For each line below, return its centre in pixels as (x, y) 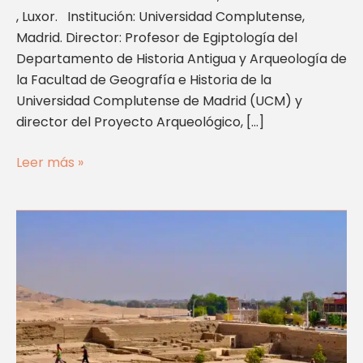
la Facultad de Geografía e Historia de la (144, 80)
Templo (40, 220)
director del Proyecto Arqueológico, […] (140, 122)
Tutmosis (44, 347)
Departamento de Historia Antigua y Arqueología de (181, 59)
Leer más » (50, 163)
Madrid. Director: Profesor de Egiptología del (157, 38)
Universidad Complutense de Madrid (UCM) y (159, 101)
